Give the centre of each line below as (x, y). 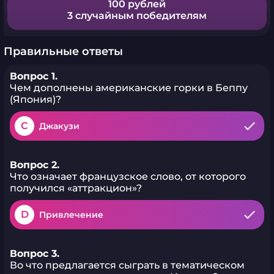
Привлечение (71, 215)
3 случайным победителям (137, 16)
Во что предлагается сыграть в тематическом (127, 265)
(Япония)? (35, 99)
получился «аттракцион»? (76, 188)
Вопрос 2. (35, 165)
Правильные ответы (63, 51)
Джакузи (59, 126)
